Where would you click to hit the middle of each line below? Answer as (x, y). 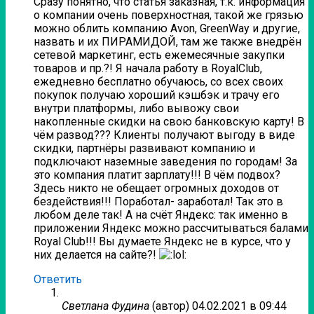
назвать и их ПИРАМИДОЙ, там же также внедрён (168, 42)
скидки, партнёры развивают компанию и (144, 149)
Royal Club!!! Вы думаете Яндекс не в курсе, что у (162, 242)
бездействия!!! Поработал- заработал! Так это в (158, 202)
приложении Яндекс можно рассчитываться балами (171, 228)
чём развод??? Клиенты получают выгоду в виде (164, 135)
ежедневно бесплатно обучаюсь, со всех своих (158, 82)
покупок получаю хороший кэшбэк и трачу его (157, 95)
